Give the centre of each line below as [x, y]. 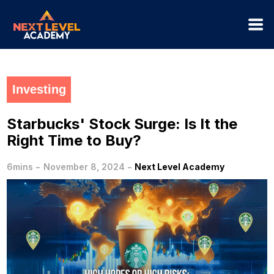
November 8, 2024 [84, 167]
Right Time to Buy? [74, 141]
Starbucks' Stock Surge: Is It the [122, 124]
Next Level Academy [180, 167]
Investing [39, 90]
